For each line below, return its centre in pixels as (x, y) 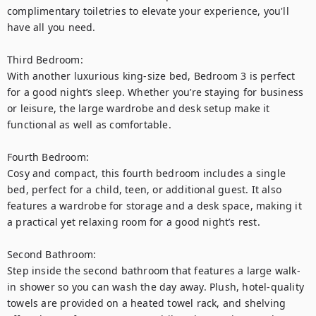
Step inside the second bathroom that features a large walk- (154, 271)
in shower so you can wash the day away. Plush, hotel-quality (156, 287)
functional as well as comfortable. (89, 124)
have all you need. (51, 27)
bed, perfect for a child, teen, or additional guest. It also (145, 189)
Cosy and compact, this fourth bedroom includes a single (147, 173)
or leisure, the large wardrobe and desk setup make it (139, 108)
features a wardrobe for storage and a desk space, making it (154, 206)
